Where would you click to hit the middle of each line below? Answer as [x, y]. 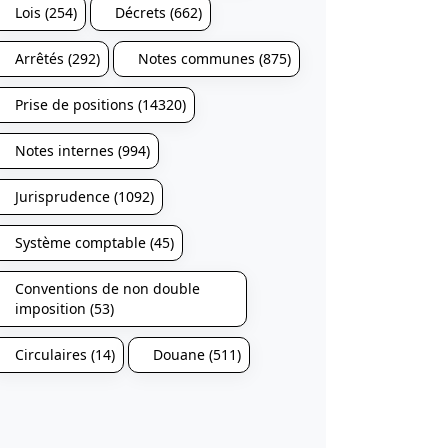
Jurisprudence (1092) [84, 196]
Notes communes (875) [214, 58]
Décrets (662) [158, 12]
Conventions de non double [107, 288]
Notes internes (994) [82, 150]
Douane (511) [196, 354]
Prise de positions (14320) [100, 104]
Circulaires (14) [64, 354]
